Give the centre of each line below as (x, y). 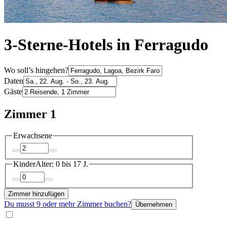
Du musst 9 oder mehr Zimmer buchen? (68, 204)
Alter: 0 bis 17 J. (62, 164)
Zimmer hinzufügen (36, 194)
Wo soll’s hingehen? (36, 70)
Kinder (24, 164)
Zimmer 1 (30, 114)
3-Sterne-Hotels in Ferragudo (106, 45)
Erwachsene (33, 135)
